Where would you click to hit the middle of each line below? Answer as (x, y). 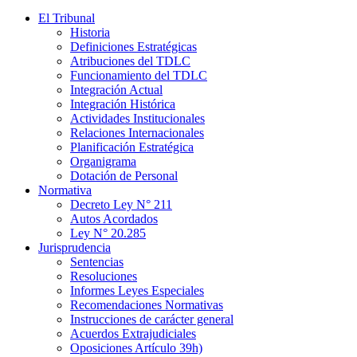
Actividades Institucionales (137, 118)
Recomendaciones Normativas (147, 304)
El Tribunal (67, 18)
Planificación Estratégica (132, 147)
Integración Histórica (123, 104)
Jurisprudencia (75, 247)
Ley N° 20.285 (108, 233)
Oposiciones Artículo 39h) (136, 347)
